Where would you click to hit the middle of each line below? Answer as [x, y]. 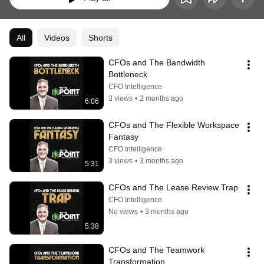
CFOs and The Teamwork [156, 250]
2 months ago [161, 99]
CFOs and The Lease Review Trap [173, 188]
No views [123, 212]
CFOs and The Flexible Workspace [174, 125]
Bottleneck [128, 75]
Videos [57, 38]
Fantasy [123, 137]
